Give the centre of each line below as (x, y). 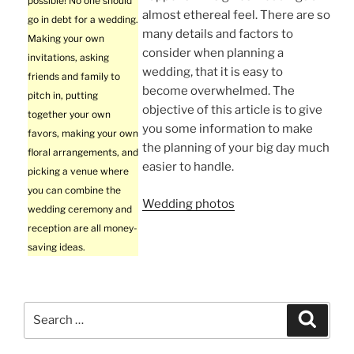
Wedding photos (188, 203)
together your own (69, 115)
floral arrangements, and (83, 153)
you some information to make (228, 129)
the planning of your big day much (236, 148)
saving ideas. (56, 247)
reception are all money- (83, 228)
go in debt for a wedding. (83, 20)
